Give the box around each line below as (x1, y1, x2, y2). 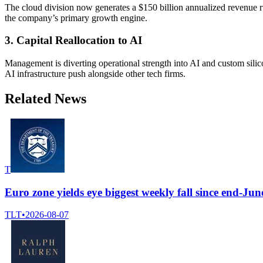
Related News (5, 91, 86, 107)
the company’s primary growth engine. (5, 12, 147, 23)
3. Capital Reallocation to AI (5, 34, 142, 47)
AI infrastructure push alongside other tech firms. (5, 69, 186, 79)
